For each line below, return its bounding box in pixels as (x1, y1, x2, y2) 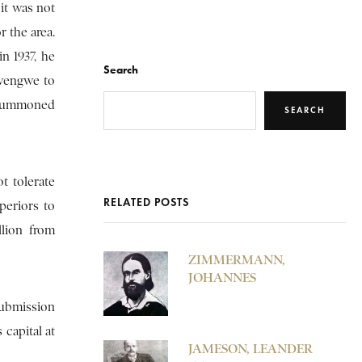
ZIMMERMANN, (188, 251, 285, 267)
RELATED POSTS (103, 195, 189, 209)
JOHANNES (188, 269, 256, 285)
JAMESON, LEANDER (188, 340, 313, 356)
